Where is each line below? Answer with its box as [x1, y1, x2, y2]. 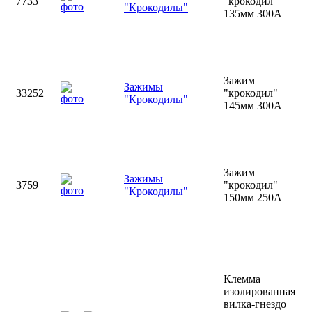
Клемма [224, 273, 260, 285]
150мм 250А [224, 192, 282, 203]
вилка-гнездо [224, 298, 286, 310]
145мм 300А [224, 100, 282, 111]
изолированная [224, 286, 295, 297]
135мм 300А [224, 8, 282, 19]
